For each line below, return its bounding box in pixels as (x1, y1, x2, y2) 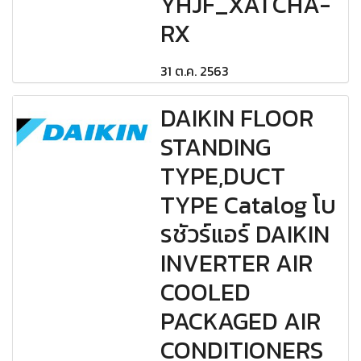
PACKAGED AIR (160, 303, 322, 340)
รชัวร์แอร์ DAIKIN (160, 216, 330, 253)
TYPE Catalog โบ (160, 187, 337, 224)
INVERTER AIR (160, 245, 313, 282)
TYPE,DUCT (160, 158, 286, 195)
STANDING (160, 129, 272, 166)
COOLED (160, 274, 251, 311)
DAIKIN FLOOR (160, 100, 314, 137)
